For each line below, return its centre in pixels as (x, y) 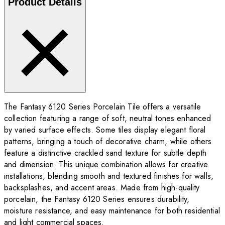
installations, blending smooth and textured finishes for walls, (109, 176)
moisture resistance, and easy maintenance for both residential (112, 211)
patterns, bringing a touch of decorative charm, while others (108, 142)
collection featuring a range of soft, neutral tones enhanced (108, 119)
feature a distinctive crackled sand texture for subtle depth (105, 153)
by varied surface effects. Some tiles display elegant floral (105, 130)
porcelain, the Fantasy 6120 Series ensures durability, (97, 199)
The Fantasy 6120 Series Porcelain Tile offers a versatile (103, 107)
